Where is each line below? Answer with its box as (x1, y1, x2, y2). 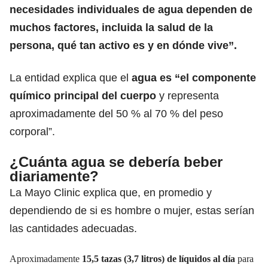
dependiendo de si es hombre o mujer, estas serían (10, 204, 254, 217)
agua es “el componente (132, 71, 256, 84)
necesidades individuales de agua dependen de (10, 3, 252, 16)
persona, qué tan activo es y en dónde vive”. (10, 39, 237, 51)
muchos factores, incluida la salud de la (10, 21, 213, 33)
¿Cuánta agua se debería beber (10, 153, 223, 170)
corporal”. (10, 125, 55, 138)
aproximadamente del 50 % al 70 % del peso (10, 107, 223, 120)
